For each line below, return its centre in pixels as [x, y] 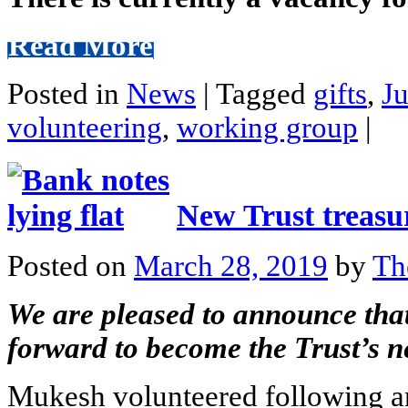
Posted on [71, 266]
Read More [81, 45]
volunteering [85, 127]
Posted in [67, 93]
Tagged [265, 93]
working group [267, 127]
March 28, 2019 [231, 266]
